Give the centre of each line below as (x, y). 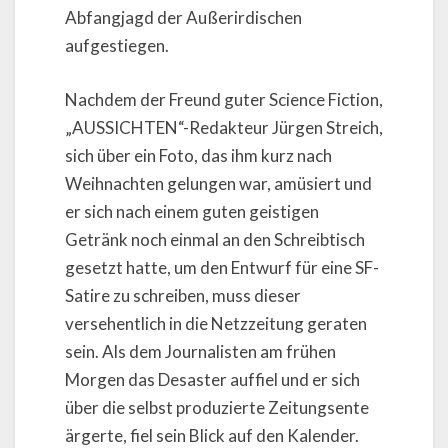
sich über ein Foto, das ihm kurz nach (198, 155)
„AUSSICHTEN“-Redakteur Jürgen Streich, (224, 127)
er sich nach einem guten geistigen (192, 211)
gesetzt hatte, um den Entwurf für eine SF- (222, 267)
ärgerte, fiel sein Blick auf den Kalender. (212, 435)
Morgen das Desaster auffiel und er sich (212, 379)
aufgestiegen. (117, 46)
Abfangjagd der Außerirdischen (183, 18)
